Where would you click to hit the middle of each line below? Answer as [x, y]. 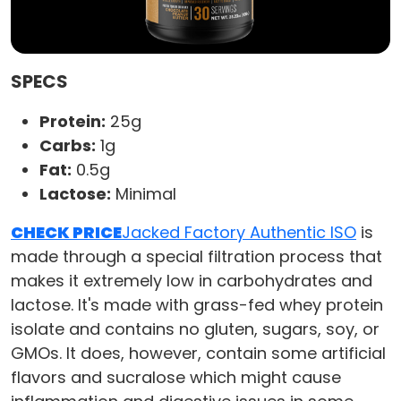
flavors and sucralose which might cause [176, 378]
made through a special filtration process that [196, 257]
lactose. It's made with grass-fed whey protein [197, 305]
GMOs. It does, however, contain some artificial [198, 354]
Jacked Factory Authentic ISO [239, 233]
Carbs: [68, 146]
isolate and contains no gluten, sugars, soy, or [195, 329]
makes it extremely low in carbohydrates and [192, 281]
